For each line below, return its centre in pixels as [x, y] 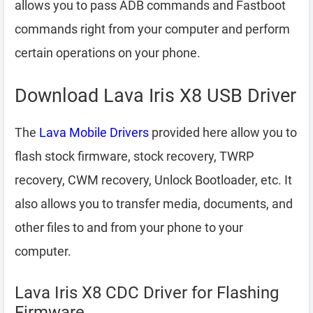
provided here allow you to [223, 132]
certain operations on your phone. [108, 53]
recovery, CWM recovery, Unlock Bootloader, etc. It [153, 180]
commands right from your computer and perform [152, 29]
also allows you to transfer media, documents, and [154, 204]
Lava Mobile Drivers [94, 132]
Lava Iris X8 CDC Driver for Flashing [147, 293]
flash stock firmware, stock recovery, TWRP [134, 156]
